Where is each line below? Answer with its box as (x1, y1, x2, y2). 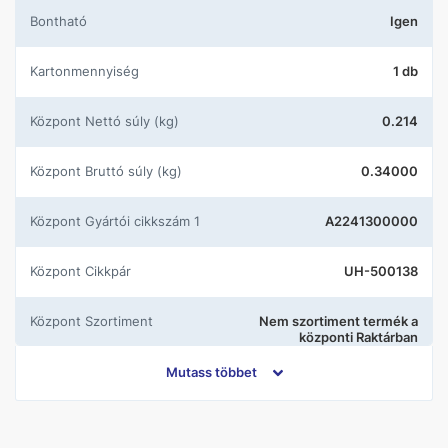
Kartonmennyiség (38, 63, 139, 79)
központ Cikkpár (37, 263, 131, 279)
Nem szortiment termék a (259, 313, 418, 329)
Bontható (38, 13, 87, 29)
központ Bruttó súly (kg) (37, 163, 182, 179)
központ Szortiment (37, 313, 153, 329)
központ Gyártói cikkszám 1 (37, 213, 200, 229)
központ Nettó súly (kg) (37, 113, 179, 129)
